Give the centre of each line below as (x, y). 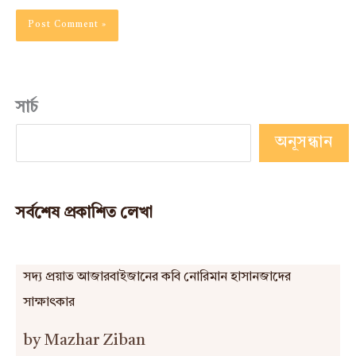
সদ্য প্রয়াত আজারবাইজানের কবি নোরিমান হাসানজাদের (157, 278)
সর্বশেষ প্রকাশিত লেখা (84, 213)
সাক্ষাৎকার (48, 303)
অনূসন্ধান (304, 143)
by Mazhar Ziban (84, 341)
